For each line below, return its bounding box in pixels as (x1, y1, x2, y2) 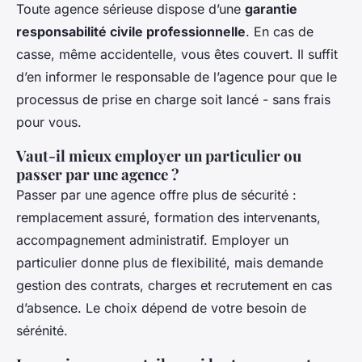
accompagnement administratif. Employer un (16, 231, 288, 248)
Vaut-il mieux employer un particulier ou (16, 145, 301, 166)
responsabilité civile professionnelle (16, 23, 246, 40)
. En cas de (246, 23, 314, 40)
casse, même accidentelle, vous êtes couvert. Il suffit (16, 45, 338, 62)
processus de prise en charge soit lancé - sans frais (16, 90, 330, 107)
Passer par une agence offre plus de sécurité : (16, 186, 297, 203)
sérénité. (16, 322, 68, 339)
